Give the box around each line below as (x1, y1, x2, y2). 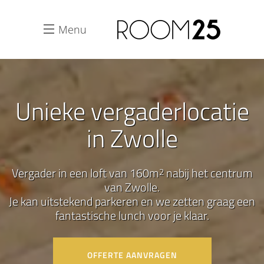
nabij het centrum (163, 164, 253, 182)
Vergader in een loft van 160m (11, 164, 159, 182)
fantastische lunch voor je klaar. (55, 206, 209, 225)
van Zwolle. (104, 178, 160, 196)
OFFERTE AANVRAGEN (87, 249, 177, 261)
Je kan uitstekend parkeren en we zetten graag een (9, 192, 255, 210)
